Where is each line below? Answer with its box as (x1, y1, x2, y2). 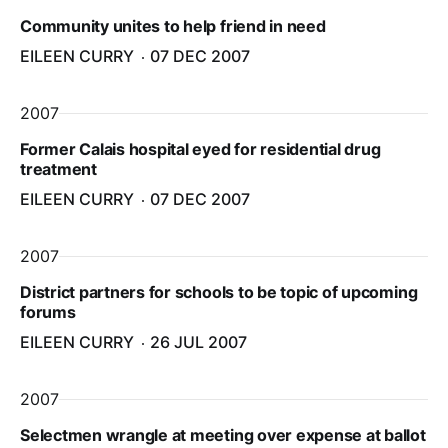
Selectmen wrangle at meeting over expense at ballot (20, 425, 426, 445)
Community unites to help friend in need (20, 16, 326, 36)
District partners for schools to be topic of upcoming (20, 282, 418, 302)
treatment (20, 159, 97, 179)
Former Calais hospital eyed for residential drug (20, 139, 381, 159)
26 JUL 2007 (150, 332, 247, 352)
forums (20, 302, 76, 322)
